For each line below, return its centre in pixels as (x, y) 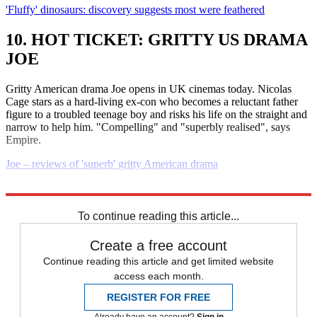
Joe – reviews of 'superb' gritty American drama (112, 163)
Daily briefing (37, 200)
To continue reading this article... (158, 216)
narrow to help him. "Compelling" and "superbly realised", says (148, 127)
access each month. (158, 276)
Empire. (23, 139)
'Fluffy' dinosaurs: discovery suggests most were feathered (135, 9)
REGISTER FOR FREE (158, 297)
